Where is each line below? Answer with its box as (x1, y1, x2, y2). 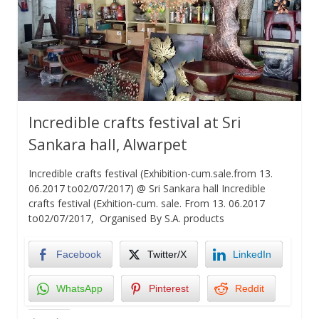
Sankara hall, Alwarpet (28, 134, 187, 155)
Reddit (235, 282, 264, 294)
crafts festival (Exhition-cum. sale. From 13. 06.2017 (28, 196, 265, 210)
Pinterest (149, 282, 189, 294)
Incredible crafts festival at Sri (28, 112, 241, 132)
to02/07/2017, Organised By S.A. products (28, 211, 224, 225)
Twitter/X (147, 248, 187, 260)
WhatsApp (56, 282, 103, 294)
